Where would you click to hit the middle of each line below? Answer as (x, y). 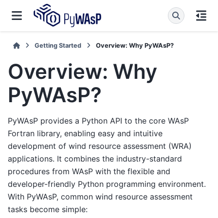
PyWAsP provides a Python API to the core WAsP (98, 121)
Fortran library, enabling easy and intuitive (85, 134)
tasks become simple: (48, 209)
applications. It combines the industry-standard (95, 159)
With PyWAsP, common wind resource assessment (100, 197)
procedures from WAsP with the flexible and (89, 172)
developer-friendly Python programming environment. (107, 184)
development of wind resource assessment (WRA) (100, 146)
